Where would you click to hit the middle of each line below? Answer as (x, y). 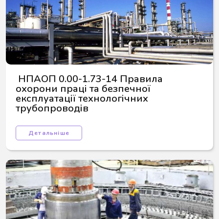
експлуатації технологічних (83, 99)
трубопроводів (52, 108)
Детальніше (49, 133)
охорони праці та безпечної (84, 89)
